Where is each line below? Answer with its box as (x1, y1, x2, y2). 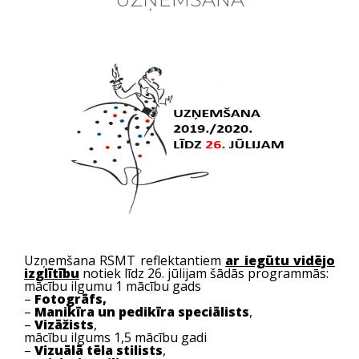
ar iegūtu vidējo (225, 252, 336, 269)
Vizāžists (31, 316, 94, 333)
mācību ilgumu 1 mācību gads (24, 277, 201, 295)
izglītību (24, 264, 79, 282)
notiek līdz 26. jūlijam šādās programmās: (83, 264, 329, 282)
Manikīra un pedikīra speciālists (34, 303, 249, 321)
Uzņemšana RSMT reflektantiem (24, 252, 226, 269)
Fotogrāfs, (34, 290, 107, 308)
